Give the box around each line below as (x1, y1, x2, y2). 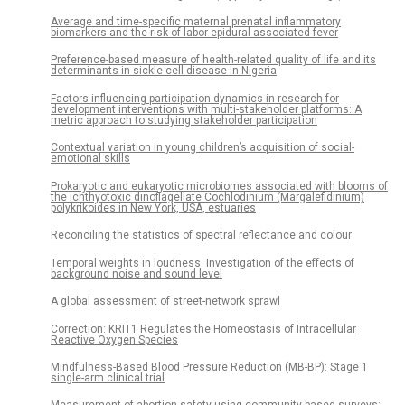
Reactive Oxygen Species (51, 333, 178, 346)
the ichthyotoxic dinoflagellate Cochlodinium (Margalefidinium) (51, 190, 364, 203)
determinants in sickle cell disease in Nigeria (51, 64, 277, 78)
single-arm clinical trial (51, 371, 165, 384)
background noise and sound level (51, 267, 222, 280)
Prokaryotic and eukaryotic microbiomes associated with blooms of (51, 179, 388, 193)
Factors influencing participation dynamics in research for (51, 91, 339, 105)
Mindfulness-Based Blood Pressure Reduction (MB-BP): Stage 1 (51, 360, 368, 373)
